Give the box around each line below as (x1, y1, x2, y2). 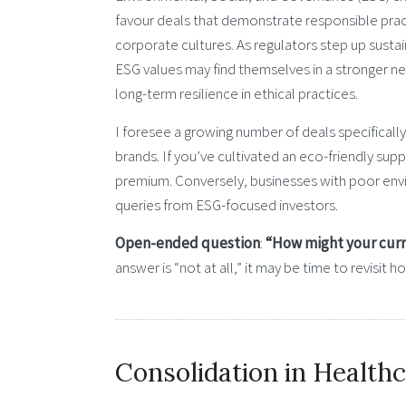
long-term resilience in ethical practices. (115, 82, 358, 103)
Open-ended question (115, 233, 260, 254)
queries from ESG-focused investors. (115, 194, 338, 215)
